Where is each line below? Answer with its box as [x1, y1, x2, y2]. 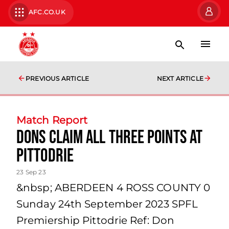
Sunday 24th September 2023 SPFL [16, 198, 198, 210]
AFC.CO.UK [29, 8, 65, 16]
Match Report [16, 114, 88, 126]
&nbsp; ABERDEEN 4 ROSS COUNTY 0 [16, 181, 211, 194]
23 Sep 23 [16, 168, 46, 176]
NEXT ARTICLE [156, 75, 203, 82]
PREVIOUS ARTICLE [26, 75, 89, 82]
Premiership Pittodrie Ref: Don [16, 214, 175, 226]
